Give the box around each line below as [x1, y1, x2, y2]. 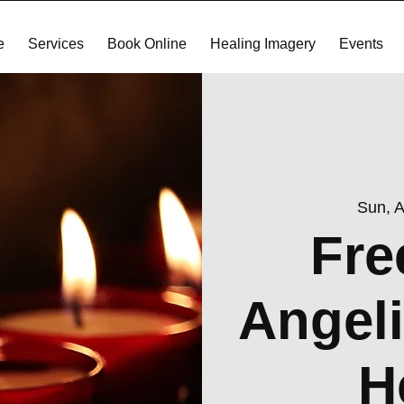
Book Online [106, 36, 187, 51]
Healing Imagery [209, 36, 316, 51]
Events [338, 36, 383, 51]
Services [27, 36, 84, 51]
